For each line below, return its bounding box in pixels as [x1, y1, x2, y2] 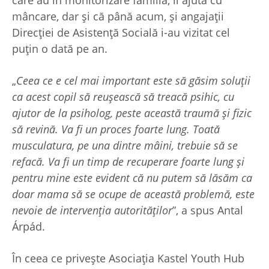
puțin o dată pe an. [12, 41, 110, 56]
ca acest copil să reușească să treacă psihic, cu [12, 89, 234, 104]
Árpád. [12, 219, 45, 234]
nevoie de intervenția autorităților [12, 203, 172, 218]
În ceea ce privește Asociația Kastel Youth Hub [12, 251, 244, 266]
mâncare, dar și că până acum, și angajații [12, 9, 224, 24]
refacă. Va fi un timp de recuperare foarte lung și [12, 154, 244, 169]
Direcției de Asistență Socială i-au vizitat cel [12, 25, 230, 40]
